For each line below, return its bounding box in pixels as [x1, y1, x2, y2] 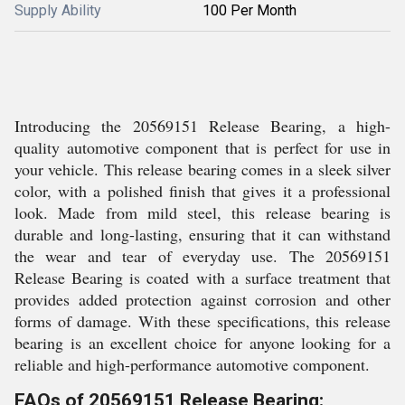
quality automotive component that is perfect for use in [14, 137, 391, 158]
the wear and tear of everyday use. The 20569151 [14, 245, 391, 267]
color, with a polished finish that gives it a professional [14, 180, 391, 202]
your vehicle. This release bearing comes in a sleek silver [14, 158, 391, 180]
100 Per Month [202, 2, 297, 19]
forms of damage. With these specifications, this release [14, 310, 391, 332]
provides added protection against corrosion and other [14, 288, 391, 310]
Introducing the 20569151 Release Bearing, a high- [14, 115, 391, 137]
